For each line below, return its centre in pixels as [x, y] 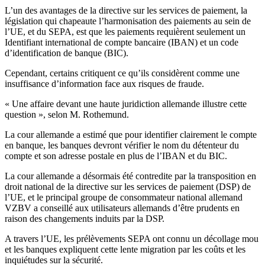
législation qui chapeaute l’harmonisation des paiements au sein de [128, 21]
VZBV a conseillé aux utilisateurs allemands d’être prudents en [122, 208]
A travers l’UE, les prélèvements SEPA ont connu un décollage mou [132, 239]
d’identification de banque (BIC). [67, 53]
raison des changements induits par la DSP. [85, 219]
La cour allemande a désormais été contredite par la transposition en [130, 176]
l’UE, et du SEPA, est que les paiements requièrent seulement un [125, 32]
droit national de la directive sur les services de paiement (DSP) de [128, 187]
